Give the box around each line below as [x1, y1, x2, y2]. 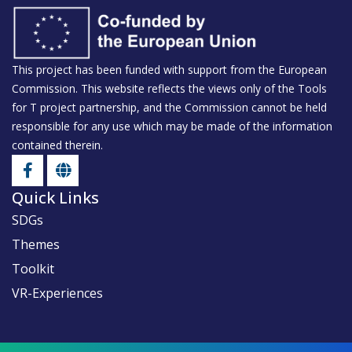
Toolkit [12, 260, 54, 278]
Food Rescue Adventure [46, 47, 169, 61]
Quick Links [12, 187, 99, 209]
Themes [12, 236, 60, 254]
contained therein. [12, 137, 103, 153]
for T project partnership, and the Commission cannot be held [12, 100, 327, 115]
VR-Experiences [12, 284, 103, 302]
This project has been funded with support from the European [12, 62, 327, 78]
